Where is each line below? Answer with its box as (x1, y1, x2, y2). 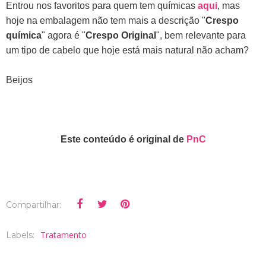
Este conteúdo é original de (60, 134, 186, 144)
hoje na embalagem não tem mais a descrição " (6, 15, 205, 26)
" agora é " (42, 30, 85, 40)
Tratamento (40, 229, 87, 240)
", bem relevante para (156, 30, 246, 40)
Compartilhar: (6, 199, 61, 210)
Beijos (6, 74, 33, 85)
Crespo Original (85, 30, 156, 40)
